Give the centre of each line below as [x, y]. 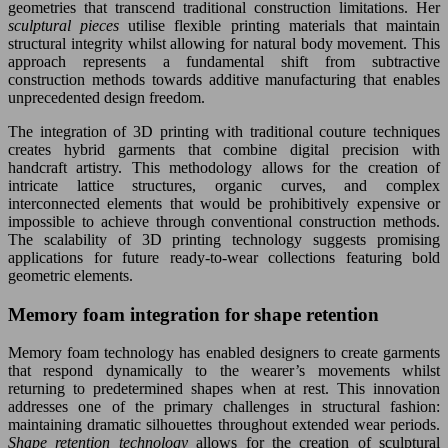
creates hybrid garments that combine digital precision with [224, 149]
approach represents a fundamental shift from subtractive [224, 61]
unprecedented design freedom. [106, 97]
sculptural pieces [68, 25]
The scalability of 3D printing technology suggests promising [224, 239]
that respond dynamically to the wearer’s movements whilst [224, 371]
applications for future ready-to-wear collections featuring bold [224, 257]
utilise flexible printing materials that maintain [284, 25]
